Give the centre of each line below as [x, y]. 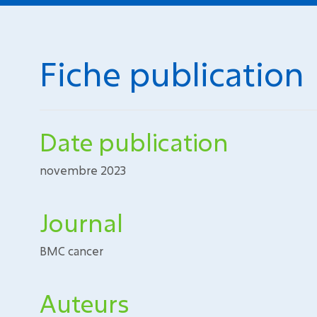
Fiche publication [172, 74]
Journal [81, 223]
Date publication [134, 142]
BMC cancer [71, 251]
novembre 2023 [83, 170]
